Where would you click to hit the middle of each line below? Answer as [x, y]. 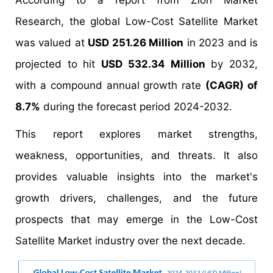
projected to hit [58, 64]
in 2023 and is [221, 43]
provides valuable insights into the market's [136, 177]
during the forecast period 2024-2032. [136, 107]
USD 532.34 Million [153, 64]
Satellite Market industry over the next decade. [130, 241]
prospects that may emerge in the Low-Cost [136, 219]
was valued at [52, 43]
